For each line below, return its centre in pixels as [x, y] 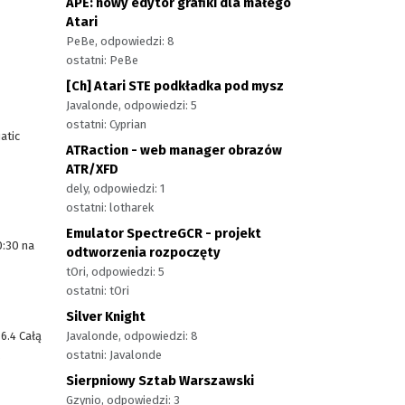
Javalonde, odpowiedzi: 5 [132, 105]
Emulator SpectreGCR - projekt [164, 233]
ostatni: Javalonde [114, 355]
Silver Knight [106, 316]
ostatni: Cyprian [106, 124]
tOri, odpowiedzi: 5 [115, 272]
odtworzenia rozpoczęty [143, 252]
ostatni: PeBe [102, 60]
